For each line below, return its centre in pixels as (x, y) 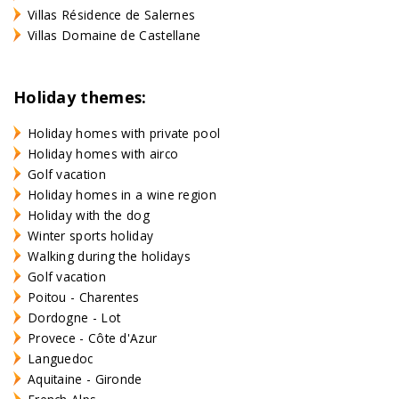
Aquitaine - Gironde (85, 379)
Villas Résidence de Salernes (112, 15)
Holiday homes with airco (103, 153)
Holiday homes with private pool (124, 133)
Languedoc (61, 358)
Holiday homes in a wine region (122, 194)
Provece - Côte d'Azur (93, 338)
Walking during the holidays (109, 256)
